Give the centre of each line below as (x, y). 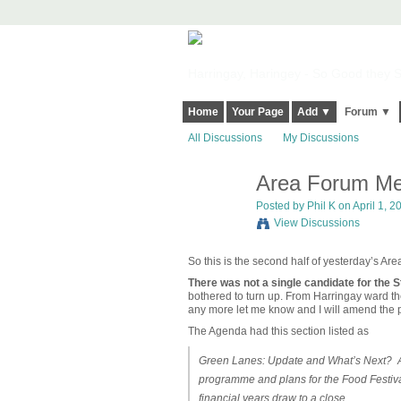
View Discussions (316, 223)
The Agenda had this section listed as (278, 332)
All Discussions (225, 138)
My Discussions (320, 138)
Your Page (257, 112)
